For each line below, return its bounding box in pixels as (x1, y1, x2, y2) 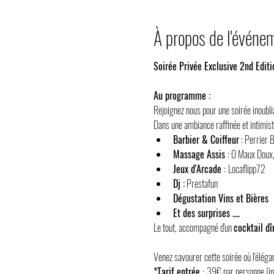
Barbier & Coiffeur (172, 132, 239, 147)
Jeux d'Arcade (172, 161, 224, 176)
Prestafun (184, 176, 218, 191)
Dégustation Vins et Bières (172, 191, 268, 206)
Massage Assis (172, 147, 228, 161)
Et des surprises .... (172, 206, 240, 220)
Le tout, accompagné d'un (153, 220, 234, 235)
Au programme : (153, 88, 210, 103)
